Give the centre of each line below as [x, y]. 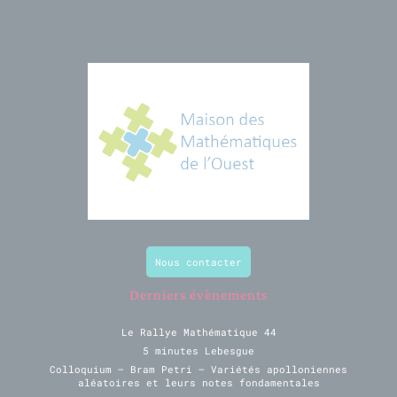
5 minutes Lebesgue [198, 350]
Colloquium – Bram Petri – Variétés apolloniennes [198, 369]
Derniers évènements [198, 294]
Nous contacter [198, 261]
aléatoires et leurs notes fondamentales [198, 382]
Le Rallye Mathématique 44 [198, 331]
